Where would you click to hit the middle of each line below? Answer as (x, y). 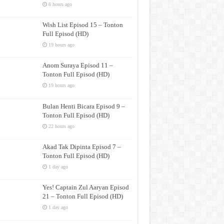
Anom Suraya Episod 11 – (77, 65)
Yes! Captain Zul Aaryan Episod (85, 187)
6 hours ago (60, 4)
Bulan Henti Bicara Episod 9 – (83, 106)
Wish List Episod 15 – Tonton (82, 25)
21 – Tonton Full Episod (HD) (82, 196)
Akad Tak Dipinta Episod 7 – (81, 146)
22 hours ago (61, 126)
